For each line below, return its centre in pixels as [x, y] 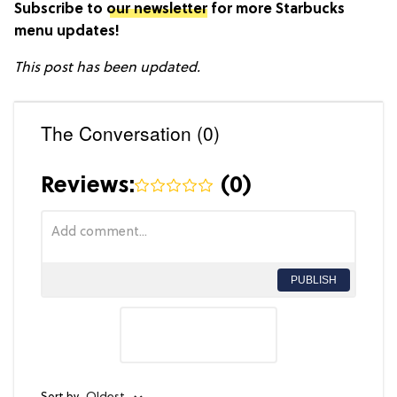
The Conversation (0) [130, 132]
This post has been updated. [107, 68]
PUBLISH [314, 280]
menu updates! [67, 31]
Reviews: [88, 186]
